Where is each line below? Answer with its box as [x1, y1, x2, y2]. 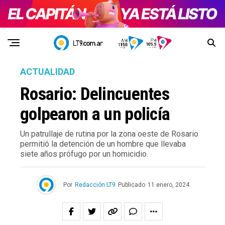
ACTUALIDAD [20, 66, 75, 77]
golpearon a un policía [20, 103, 170, 125]
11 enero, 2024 [147, 181, 189, 189]
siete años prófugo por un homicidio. [20, 149, 148, 159]
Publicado [118, 181, 145, 189]
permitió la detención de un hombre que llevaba [20, 139, 186, 149]
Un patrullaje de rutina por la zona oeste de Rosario [20, 129, 198, 139]
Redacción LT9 [74, 181, 116, 189]
